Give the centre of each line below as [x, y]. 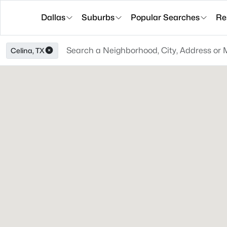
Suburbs [98, 17]
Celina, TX [28, 50]
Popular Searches [165, 17]
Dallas [53, 17]
